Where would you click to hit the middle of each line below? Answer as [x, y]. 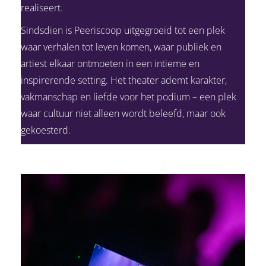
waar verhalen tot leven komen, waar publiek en [121, 47]
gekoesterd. [46, 130]
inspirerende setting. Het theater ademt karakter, [124, 80]
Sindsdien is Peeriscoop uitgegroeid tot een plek [123, 30]
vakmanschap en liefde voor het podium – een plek [129, 96]
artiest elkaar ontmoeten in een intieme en [110, 63]
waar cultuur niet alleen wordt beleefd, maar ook [123, 113]
